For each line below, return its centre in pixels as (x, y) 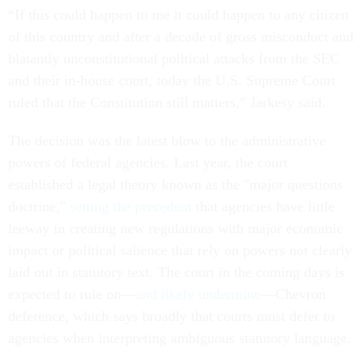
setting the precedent (131, 206)
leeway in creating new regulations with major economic (175, 228)
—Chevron (293, 294)
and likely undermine (198, 294)
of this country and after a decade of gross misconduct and (181, 36)
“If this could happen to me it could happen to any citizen (178, 14)
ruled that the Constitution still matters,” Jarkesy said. (169, 102)
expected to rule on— (72, 294)
